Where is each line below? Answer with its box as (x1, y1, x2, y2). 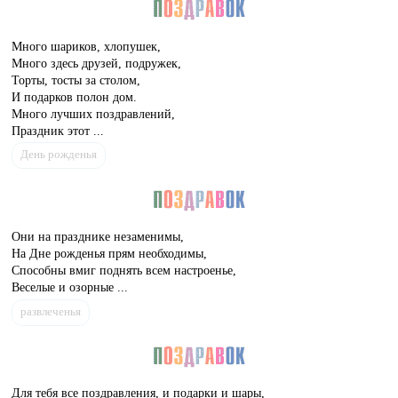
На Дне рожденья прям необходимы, (12, 245, 208, 260)
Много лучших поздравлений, (12, 106, 176, 121)
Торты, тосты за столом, (12, 72, 141, 87)
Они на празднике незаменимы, (12, 228, 185, 243)
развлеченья (20, 305, 82, 318)
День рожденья (20, 148, 98, 162)
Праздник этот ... (12, 123, 105, 138)
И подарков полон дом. (12, 89, 138, 104)
